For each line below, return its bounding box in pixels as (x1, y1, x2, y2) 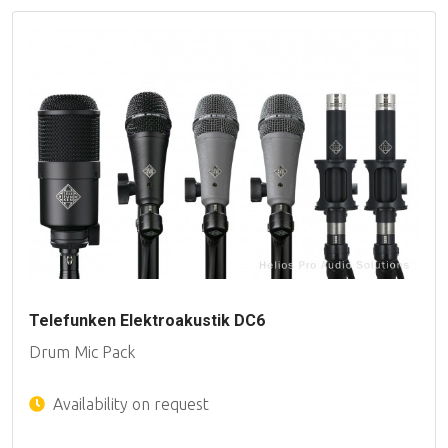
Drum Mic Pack (29, 342, 135, 361)
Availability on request (49, 394, 209, 413)
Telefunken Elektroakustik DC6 (29, 310, 265, 330)
